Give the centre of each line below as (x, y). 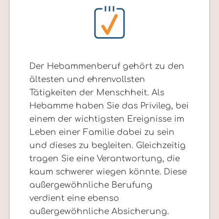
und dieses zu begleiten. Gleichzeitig (108, 146)
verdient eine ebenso (74, 198)
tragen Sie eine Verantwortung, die (105, 159)
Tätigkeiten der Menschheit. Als (97, 93)
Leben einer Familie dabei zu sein (102, 132)
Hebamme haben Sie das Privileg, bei (109, 106)
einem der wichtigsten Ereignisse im (107, 119)
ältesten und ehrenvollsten (87, 80)
